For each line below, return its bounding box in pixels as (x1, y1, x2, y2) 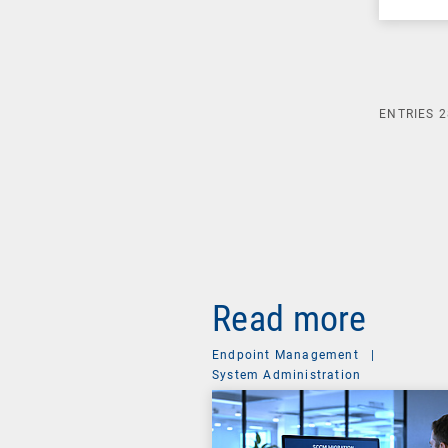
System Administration (212, 367, 362, 382)
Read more (212, 297, 367, 340)
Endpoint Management (212, 347, 359, 362)
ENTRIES (379, 106, 439, 121)
